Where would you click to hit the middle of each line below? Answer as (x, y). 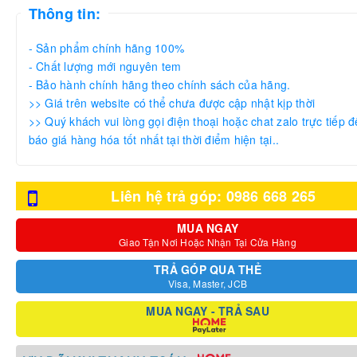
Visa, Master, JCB (208, 283)
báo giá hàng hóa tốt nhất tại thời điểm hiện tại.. (154, 139)
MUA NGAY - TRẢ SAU (208, 310)
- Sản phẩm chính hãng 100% (108, 47)
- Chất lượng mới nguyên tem (106, 66)
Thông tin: (65, 13)
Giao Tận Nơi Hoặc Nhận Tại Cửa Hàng (208, 241)
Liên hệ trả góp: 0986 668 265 (214, 196)
